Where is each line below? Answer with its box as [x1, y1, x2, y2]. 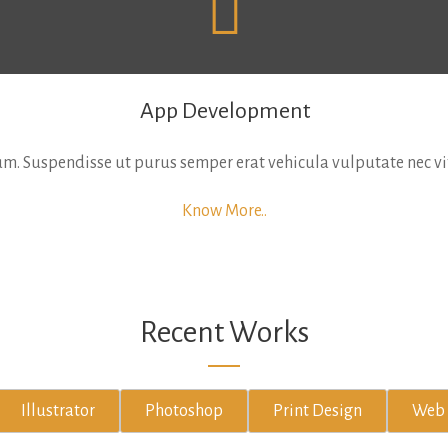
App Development [139, 99, 310, 123]
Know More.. [182, 202, 267, 220]
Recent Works [139, 316, 309, 348]
